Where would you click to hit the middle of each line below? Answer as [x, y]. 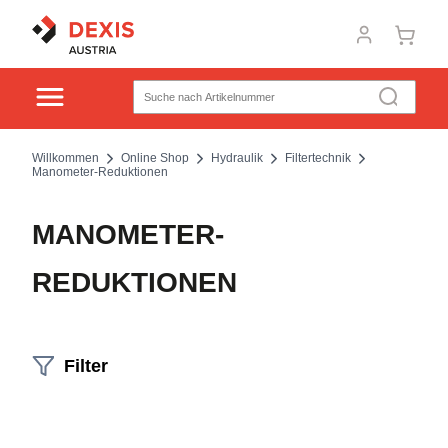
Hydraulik [237, 158]
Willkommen [65, 158]
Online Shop [155, 158]
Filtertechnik [318, 158]
